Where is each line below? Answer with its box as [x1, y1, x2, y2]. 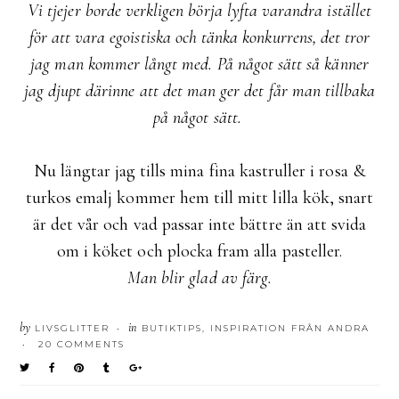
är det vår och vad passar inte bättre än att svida [32, 213, 367, 235]
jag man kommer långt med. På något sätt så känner [30, 53, 369, 75]
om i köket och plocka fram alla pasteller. [56, 240, 343, 262]
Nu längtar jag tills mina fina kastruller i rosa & [34, 159, 365, 182]
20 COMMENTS [38, 338, 126, 350]
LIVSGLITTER [30, 322, 110, 334]
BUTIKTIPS [142, 322, 203, 334]
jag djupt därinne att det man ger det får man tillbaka [23, 79, 376, 102]
